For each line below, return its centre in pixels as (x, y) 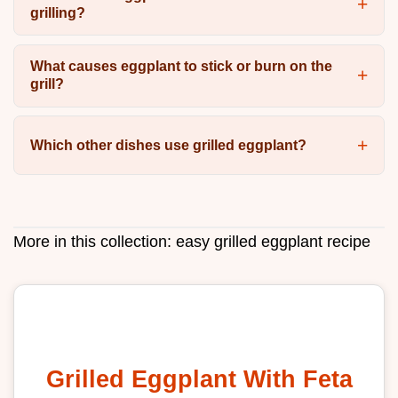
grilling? (57, 12)
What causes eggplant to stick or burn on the (181, 67)
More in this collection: (95, 241)
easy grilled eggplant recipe (273, 241)
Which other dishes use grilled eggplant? (168, 145)
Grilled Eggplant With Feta (199, 378)
